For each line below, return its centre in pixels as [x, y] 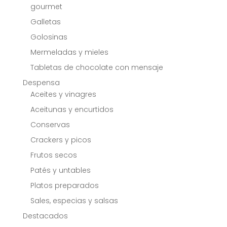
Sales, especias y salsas [74, 201]
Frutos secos [53, 155]
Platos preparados [64, 186]
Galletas [45, 22]
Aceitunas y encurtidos [72, 110]
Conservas [50, 125]
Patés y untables [60, 171]
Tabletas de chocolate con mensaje [97, 68]
